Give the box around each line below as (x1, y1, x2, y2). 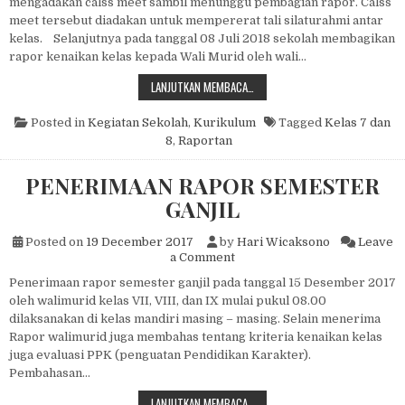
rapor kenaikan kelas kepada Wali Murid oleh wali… (9, 49, 306, 63)
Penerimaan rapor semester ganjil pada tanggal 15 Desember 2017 (9, 275, 396, 289)
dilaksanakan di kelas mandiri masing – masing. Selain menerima (9, 311, 381, 325)
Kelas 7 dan (325, 115, 391, 129)
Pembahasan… (9, 365, 90, 380)
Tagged (276, 115, 325, 129)
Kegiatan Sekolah (88, 115, 188, 129)
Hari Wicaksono (236, 234, 330, 249)
